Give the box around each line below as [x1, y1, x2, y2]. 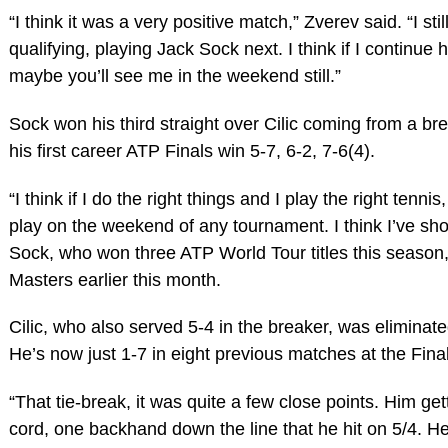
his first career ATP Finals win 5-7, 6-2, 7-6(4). [8, 140, 375, 161]
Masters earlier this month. [8, 269, 221, 290]
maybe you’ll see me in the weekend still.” [8, 65, 341, 86]
